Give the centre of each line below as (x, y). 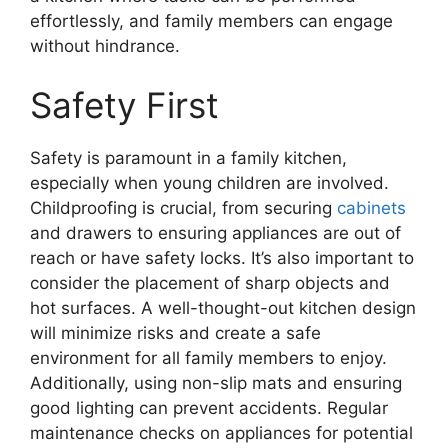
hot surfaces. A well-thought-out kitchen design (223, 308)
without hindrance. (105, 45)
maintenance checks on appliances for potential (221, 433)
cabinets (371, 208)
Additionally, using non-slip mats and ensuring (216, 383)
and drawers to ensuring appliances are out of (215, 233)
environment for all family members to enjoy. (208, 358)
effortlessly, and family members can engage (211, 20)
